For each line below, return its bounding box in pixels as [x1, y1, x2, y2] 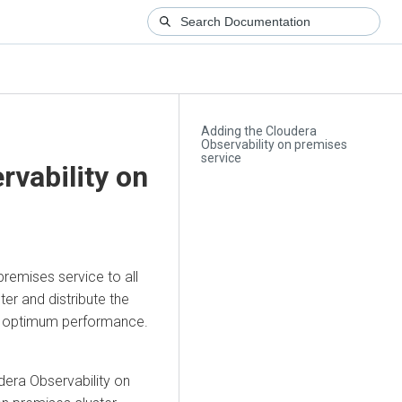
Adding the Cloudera [201, 124, 318, 139]
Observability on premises [201, 137, 348, 153]
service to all [55, 267, 138, 285]
